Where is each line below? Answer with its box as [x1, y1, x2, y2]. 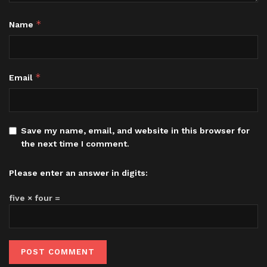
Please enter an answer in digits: [9, 167, 148, 178]
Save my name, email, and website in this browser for [21, 125, 250, 135]
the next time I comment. [21, 138, 129, 148]
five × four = [9, 193, 60, 203]
